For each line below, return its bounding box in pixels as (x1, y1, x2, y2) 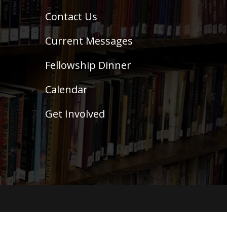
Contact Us (45, 9, 98, 23)
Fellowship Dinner (45, 58, 132, 72)
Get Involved (45, 106, 105, 121)
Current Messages (45, 33, 133, 48)
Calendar (45, 82, 88, 96)
